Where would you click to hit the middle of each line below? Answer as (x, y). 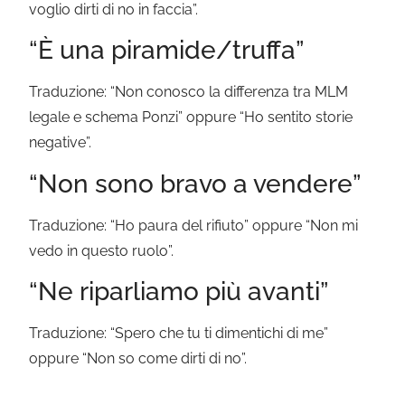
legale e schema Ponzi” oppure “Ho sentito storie (191, 118)
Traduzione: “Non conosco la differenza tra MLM (189, 92)
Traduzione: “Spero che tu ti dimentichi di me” (179, 334)
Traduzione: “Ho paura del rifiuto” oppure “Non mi (194, 225)
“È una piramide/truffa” (167, 51)
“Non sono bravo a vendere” (195, 184)
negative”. (61, 143)
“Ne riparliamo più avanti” (179, 292)
